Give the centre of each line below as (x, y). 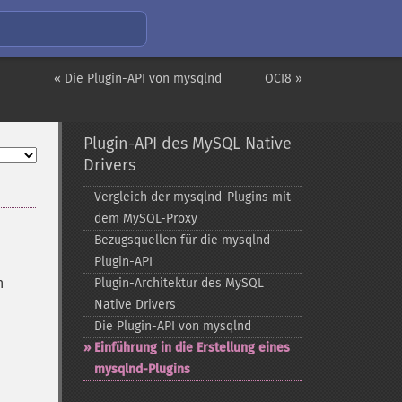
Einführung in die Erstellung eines (192, 348)
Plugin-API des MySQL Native (187, 144)
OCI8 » (284, 79)
